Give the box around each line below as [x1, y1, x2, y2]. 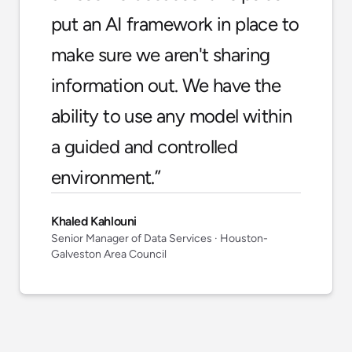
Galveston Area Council [51, 247, 167, 261]
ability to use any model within [51, 104, 292, 127]
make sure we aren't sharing [51, 42, 270, 66]
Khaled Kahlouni [51, 213, 137, 229]
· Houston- [212, 231, 268, 245]
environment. [51, 165, 155, 189]
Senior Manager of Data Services [51, 231, 212, 245]
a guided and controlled [51, 134, 238, 158]
